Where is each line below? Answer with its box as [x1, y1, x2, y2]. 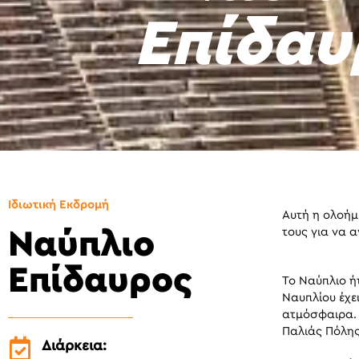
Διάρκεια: [42, 338, 107, 353]
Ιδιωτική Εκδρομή [8, 198, 109, 211]
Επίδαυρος [8, 262, 192, 299]
